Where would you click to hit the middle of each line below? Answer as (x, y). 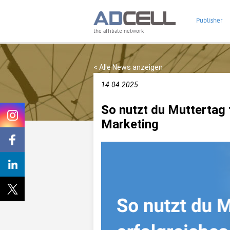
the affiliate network (119, 31)
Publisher (209, 20)
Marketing (130, 124)
